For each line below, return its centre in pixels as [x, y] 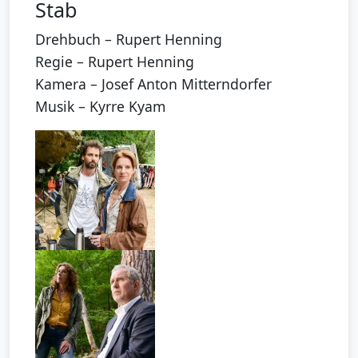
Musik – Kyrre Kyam [100, 107]
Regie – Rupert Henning [115, 62]
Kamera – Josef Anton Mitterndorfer [153, 84]
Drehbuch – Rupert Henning [129, 40]
